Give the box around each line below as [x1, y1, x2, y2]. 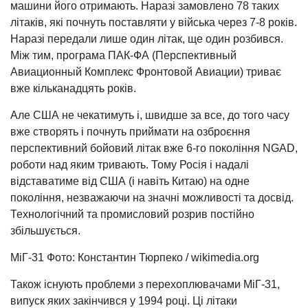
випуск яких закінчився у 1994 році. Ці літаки [10, 295, 237, 307]
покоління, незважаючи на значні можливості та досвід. [10, 192, 294, 203]
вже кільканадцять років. [10, 82, 136, 94]
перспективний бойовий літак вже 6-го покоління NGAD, [10, 142, 298, 154]
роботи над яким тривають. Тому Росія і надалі [10, 159, 249, 170]
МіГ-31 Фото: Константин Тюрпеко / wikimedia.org [10, 252, 259, 263]
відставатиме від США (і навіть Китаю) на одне [10, 175, 250, 187]
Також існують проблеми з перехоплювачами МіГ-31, [10, 278, 280, 290]
